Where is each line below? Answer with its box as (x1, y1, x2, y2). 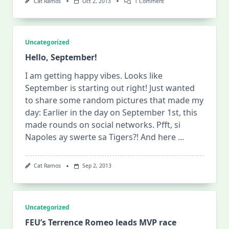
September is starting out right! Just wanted (25, 82, 195, 94)
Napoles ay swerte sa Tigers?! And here (25, 131, 176, 143)
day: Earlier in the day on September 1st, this (25, 107, 197, 119)
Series (164, 51, 179, 58)
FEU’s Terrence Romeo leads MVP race (25, 216, 176, 228)
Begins (164, 58, 180, 66)
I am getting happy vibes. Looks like (25, 70, 163, 82)
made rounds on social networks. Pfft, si (25, 119, 180, 131)
